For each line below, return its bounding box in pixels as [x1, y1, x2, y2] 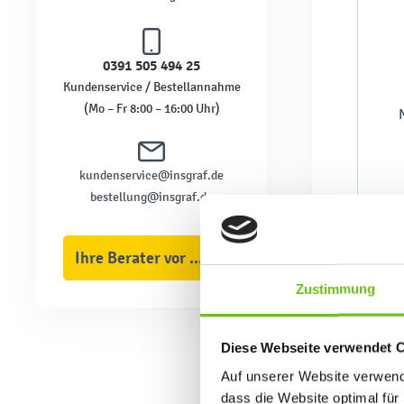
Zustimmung [295, 280, 376, 297]
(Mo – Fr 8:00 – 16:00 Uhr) [83, 100, 220, 116]
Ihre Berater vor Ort [189, 247, 203, 268]
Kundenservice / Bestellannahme [62, 78, 241, 95]
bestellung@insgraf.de [90, 188, 213, 205]
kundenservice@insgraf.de [79, 167, 224, 183]
